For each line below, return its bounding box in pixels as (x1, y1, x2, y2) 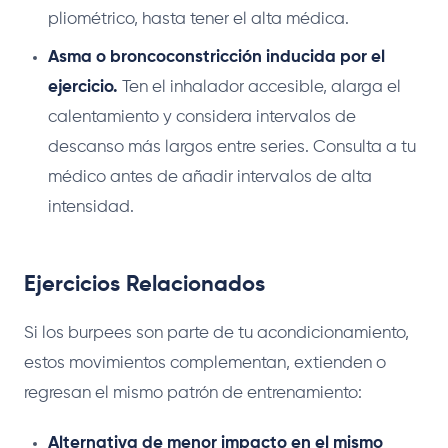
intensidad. (48, 199, 134, 217)
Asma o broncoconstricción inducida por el (48, 49, 385, 67)
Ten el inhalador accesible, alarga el (118, 79, 401, 97)
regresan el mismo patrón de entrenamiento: (24, 385, 362, 403)
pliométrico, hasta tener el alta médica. (48, 11, 349, 29)
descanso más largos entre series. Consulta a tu (48, 139, 416, 157)
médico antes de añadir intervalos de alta (48, 169, 372, 187)
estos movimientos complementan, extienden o (24, 355, 386, 373)
